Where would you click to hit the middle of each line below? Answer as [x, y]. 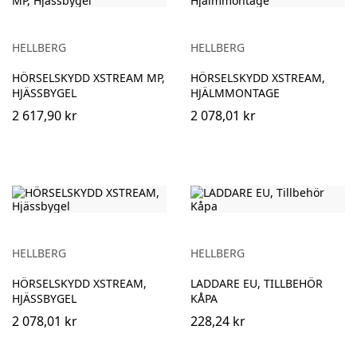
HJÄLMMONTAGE [235, 93]
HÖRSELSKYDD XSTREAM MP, [88, 78]
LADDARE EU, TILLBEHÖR [257, 283]
